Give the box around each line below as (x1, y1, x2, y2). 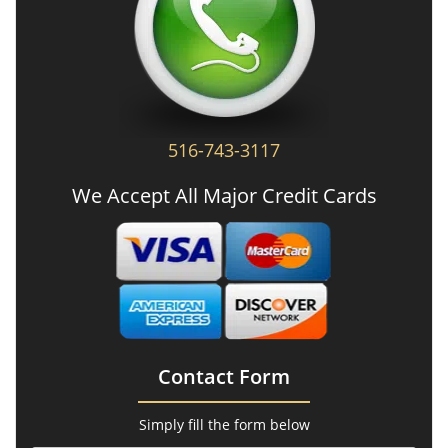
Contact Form (158, 363, 290, 390)
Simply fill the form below (138, 415, 310, 434)
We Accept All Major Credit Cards (71, 182, 377, 209)
